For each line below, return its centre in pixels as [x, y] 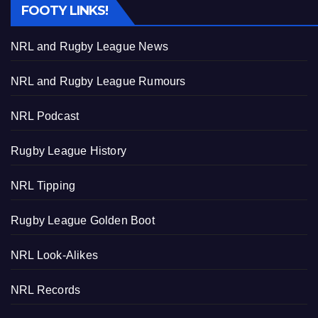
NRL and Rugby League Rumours [98, 82]
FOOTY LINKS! [65, 11]
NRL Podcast [45, 116]
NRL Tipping [43, 186]
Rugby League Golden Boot [83, 221]
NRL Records [46, 290]
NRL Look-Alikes [54, 256]
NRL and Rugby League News [89, 47]
